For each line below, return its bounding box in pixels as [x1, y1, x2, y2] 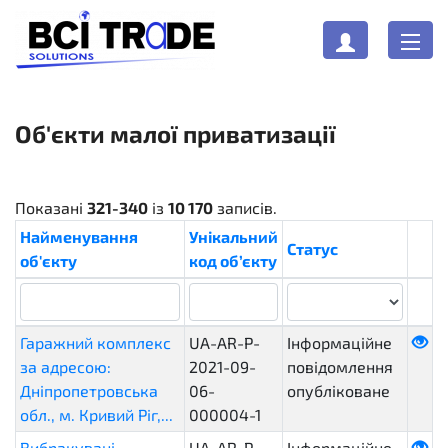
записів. [213, 198, 277, 217]
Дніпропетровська [20, 381, 158, 400]
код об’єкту [189, 251, 277, 270]
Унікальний [189, 227, 278, 246]
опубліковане [287, 381, 390, 400]
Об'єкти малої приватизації [15, 119, 336, 148]
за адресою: [20, 357, 111, 376]
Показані [15, 198, 87, 217]
